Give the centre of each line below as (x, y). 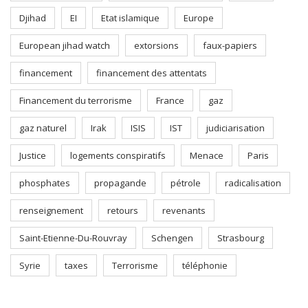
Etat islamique (130, 18)
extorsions (156, 45)
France (170, 100)
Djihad (33, 18)
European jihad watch (65, 45)
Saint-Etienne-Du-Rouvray (73, 238)
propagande (120, 183)
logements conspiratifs (118, 155)
